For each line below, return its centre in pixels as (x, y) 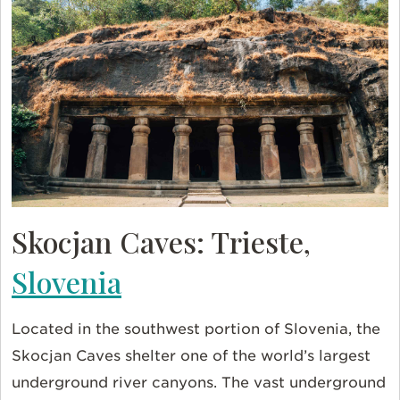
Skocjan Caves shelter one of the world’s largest (191, 356)
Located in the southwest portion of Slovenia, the (196, 329)
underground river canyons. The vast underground (199, 383)
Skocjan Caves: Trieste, (161, 242)
